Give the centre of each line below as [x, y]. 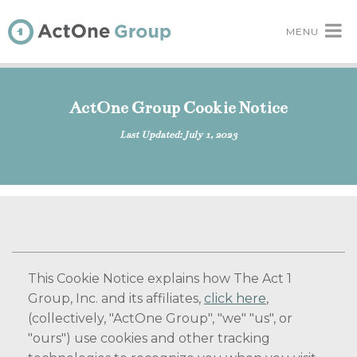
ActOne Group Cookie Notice [178, 108]
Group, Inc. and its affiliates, [116, 298]
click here [235, 298]
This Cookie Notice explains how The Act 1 [160, 279]
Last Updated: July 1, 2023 [178, 134]
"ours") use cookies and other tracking [149, 338]
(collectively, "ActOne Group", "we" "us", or [160, 318]
